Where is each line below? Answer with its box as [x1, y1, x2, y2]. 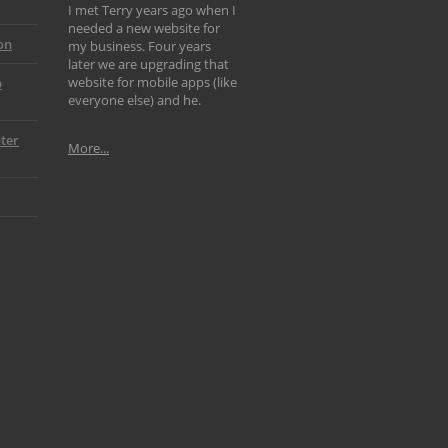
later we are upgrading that [68, 55, 229, 73]
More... [68, 139, 109, 157]
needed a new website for [68, 19, 220, 37]
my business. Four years [68, 37, 211, 55]
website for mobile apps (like [68, 73, 237, 91]
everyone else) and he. [68, 91, 201, 109]
